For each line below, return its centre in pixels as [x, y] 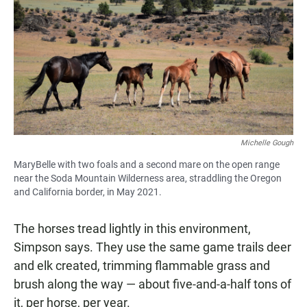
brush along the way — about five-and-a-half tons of [152, 284]
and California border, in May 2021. [88, 192]
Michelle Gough [267, 143]
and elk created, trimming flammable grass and [142, 266]
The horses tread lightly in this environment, [132, 229]
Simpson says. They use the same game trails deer [152, 247]
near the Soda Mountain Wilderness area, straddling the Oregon [148, 179]
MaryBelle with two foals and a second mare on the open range [147, 165]
